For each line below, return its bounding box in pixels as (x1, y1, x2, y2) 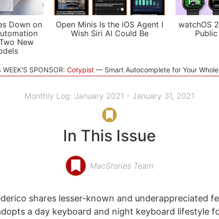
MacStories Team (90, 161, 153, 171)
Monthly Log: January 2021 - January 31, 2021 (24, 91, 195, 101)
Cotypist (66, 66, 94, 74)
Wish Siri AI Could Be (70, 28, 149, 38)
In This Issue (63, 126, 156, 145)
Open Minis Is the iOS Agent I (56, 20, 163, 29)
